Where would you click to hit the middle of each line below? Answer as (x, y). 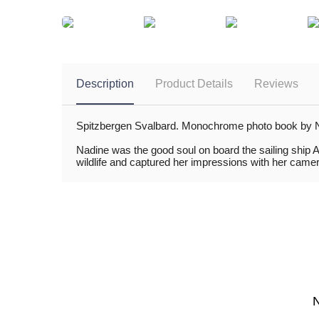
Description (105, 84)
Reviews (276, 84)
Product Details (194, 84)
